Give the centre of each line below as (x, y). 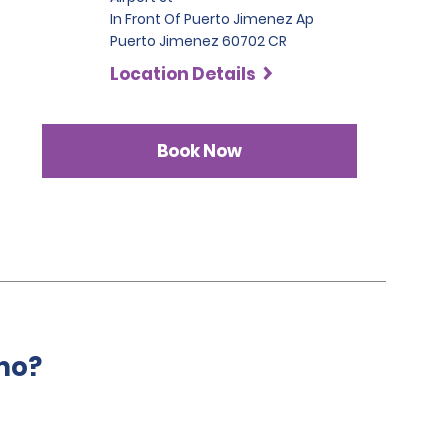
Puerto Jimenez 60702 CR (198, 41)
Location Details (182, 74)
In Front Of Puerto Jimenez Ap (211, 19)
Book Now (199, 150)
